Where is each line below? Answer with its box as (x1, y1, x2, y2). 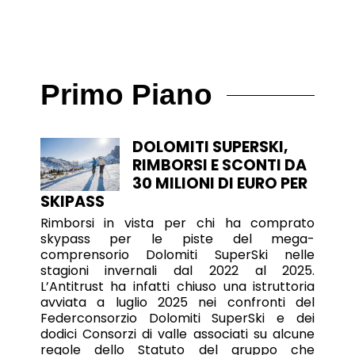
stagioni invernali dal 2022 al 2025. (40, 261, 315, 281)
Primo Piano (40, 78, 212, 112)
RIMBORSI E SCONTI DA (132, 155, 307, 177)
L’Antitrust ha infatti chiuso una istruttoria (40, 277, 315, 296)
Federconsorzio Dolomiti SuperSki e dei (40, 309, 315, 328)
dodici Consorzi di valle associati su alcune (40, 325, 315, 344)
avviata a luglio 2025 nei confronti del (40, 293, 315, 312)
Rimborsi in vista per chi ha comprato (40, 214, 315, 233)
